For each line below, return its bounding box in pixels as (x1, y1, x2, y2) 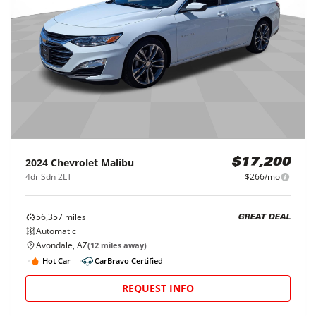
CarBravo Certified (95, 255, 163, 266)
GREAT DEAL (238, 213, 291, 221)
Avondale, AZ (36, 239, 87, 252)
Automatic (36, 225, 76, 238)
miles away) (99, 240, 147, 251)
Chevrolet (51, 156, 98, 170)
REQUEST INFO (122, 281, 194, 296)
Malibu (101, 156, 134, 170)
